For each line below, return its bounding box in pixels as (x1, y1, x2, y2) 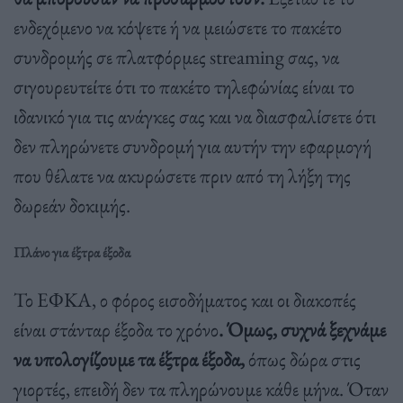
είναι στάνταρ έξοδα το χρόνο (13, 315, 219, 343)
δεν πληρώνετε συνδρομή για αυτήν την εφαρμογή (13, 131, 372, 159)
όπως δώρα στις (245, 345, 361, 372)
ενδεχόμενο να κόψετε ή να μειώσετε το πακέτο (13, 13, 342, 40)
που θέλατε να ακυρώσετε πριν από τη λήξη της (13, 161, 351, 189)
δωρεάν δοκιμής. (13, 191, 130, 219)
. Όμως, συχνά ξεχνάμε (219, 315, 386, 343)
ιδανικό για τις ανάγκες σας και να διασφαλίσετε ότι (13, 102, 376, 130)
